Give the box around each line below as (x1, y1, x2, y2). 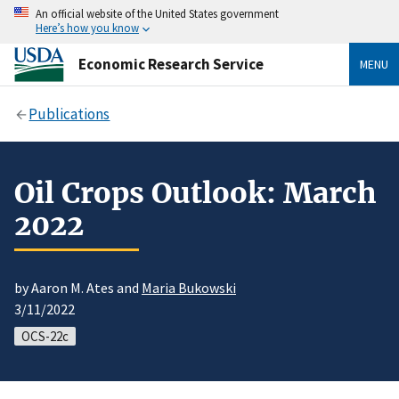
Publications (28, 103, 110, 124)
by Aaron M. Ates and (14, 279, 142, 297)
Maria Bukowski (142, 279, 236, 297)
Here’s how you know (36, 20, 139, 35)
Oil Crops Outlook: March (14, 175, 377, 211)
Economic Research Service (78, 53, 264, 74)
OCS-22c (21, 328, 69, 346)
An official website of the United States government (36, 6, 279, 20)
